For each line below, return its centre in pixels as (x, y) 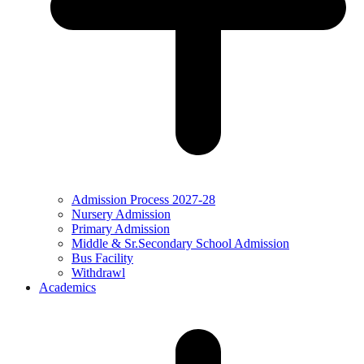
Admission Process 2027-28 (143, 200)
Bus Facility (102, 258)
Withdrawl (98, 273)
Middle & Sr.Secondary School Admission (180, 244)
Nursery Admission (121, 214)
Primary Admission (121, 229)
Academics (67, 288)
